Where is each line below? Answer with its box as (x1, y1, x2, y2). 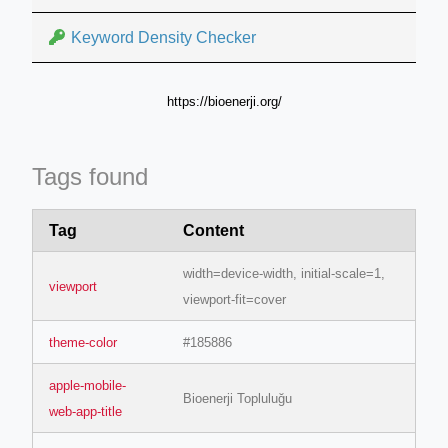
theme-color (49, 334, 117, 350)
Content (183, 221, 244, 239)
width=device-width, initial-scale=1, (183, 265, 385, 281)
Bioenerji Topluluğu (183, 390, 292, 406)
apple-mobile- (49, 377, 126, 393)
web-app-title (49, 403, 122, 419)
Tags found (32, 162, 148, 190)
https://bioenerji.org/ (166, 93, 282, 109)
